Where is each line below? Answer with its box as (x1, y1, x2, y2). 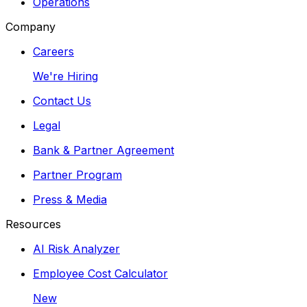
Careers (33, 44, 74, 58)
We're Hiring (33, 69, 98, 83)
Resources (5, 217, 61, 231)
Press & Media (33, 192, 107, 206)
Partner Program (33, 167, 122, 182)
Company (5, 19, 56, 34)
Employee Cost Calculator (33, 266, 168, 280)
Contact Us (33, 93, 91, 108)
